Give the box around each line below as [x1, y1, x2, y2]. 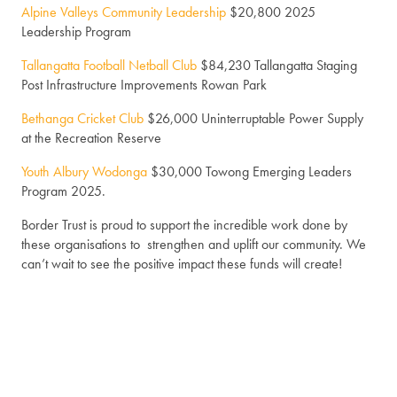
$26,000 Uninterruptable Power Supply [144, 109, 363, 128]
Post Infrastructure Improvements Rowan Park [21, 75, 267, 95]
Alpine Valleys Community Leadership [21, 3, 226, 22]
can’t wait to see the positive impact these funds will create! [21, 254, 342, 274]
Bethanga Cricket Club [21, 109, 144, 128]
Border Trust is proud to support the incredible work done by [21, 215, 347, 235]
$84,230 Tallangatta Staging [197, 56, 357, 75]
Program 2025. [21, 182, 105, 201]
